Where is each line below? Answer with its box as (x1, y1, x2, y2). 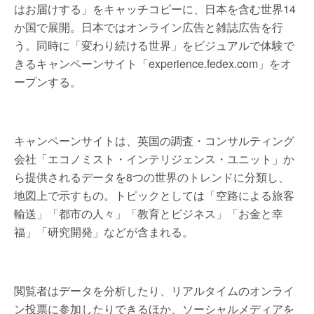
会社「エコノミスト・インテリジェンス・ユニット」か (14, 151, 294, 167)
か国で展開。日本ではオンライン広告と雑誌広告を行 (14, 19, 283, 35)
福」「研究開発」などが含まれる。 (14, 224, 193, 240)
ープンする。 (14, 74, 81, 90)
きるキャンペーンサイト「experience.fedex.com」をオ (14, 55, 292, 71)
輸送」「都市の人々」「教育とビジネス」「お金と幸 (14, 205, 283, 221)
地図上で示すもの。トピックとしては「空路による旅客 (14, 187, 294, 203)
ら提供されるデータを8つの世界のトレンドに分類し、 (14, 169, 289, 185)
